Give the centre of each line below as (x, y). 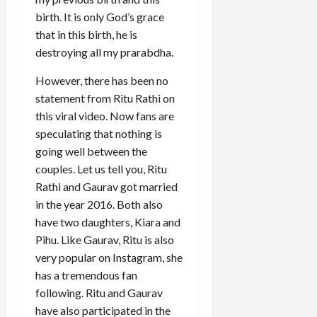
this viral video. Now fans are (105, 116)
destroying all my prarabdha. (104, 52)
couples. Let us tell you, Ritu (101, 169)
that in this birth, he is (86, 35)
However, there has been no (102, 81)
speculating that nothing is (99, 134)
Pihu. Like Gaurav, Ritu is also (105, 240)
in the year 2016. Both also (99, 204)
